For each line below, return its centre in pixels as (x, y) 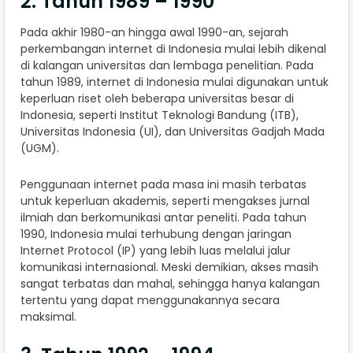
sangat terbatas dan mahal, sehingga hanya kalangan (170, 284)
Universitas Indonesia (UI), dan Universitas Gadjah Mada (173, 132)
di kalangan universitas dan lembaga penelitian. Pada (167, 66)
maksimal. (48, 317)
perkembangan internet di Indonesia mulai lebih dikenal (173, 49)
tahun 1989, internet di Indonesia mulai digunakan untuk (175, 82)
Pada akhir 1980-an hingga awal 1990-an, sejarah (154, 33)
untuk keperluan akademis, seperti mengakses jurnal (165, 201)
